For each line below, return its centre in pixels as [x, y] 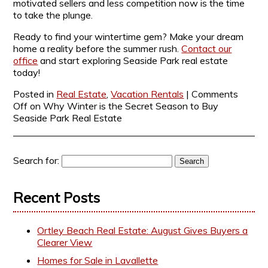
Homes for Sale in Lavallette [98, 260]
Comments [215, 94]
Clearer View [65, 242]
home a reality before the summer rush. [98, 49]
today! [27, 73]
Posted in [35, 94]
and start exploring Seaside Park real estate [133, 61]
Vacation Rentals [147, 94]
